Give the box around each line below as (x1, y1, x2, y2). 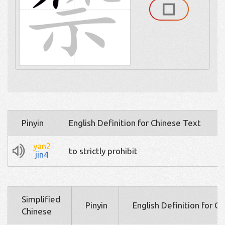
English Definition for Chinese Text (69, 118, 201, 128)
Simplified (22, 194, 60, 204)
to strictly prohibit (69, 146, 138, 156)
